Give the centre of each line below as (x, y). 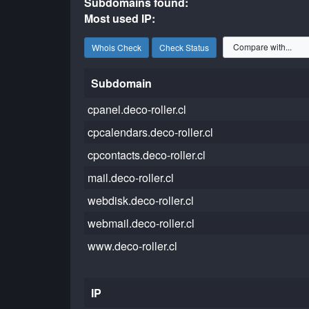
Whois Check (117, 47)
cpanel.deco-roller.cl (137, 109)
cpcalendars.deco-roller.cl (151, 132)
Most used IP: (120, 18)
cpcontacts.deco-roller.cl (147, 155)
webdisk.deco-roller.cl (141, 200)
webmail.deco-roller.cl (141, 223)
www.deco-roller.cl (133, 246)
